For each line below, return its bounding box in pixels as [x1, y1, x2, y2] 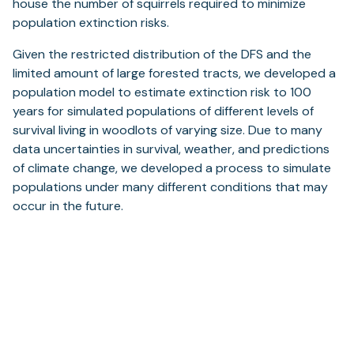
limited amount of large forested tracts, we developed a [13, 65, 336, 81]
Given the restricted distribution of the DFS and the [13, 46, 311, 62]
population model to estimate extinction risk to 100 [13, 84, 311, 100]
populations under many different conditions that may [13, 179, 328, 195]
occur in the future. [13, 198, 123, 214]
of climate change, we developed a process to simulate [13, 160, 331, 176]
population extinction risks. [13, 14, 169, 31]
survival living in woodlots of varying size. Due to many [13, 122, 322, 138]
